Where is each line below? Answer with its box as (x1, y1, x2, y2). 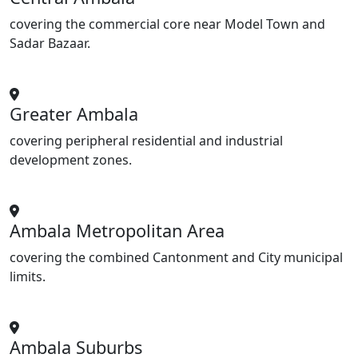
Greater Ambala (10, 102, 138, 126)
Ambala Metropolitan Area (10, 219, 225, 243)
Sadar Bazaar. (10, 34, 90, 53)
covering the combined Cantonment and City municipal (10, 249, 343, 267)
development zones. (10, 151, 132, 169)
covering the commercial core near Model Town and (10, 15, 325, 34)
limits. (10, 268, 46, 286)
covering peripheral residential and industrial (10, 132, 283, 150)
